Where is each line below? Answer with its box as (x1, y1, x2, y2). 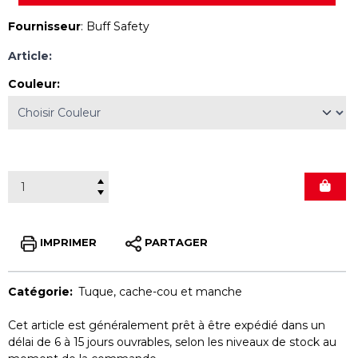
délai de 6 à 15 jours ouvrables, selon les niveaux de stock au (8, 334, 336, 349)
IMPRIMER (40, 236, 97, 249)
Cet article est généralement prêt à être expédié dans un (8, 317, 325, 332)
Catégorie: (8, 284, 78, 299)
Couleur (8, 76, 57, 91)
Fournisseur (8, 18, 81, 34)
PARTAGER (145, 236, 208, 249)
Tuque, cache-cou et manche (78, 284, 242, 299)
